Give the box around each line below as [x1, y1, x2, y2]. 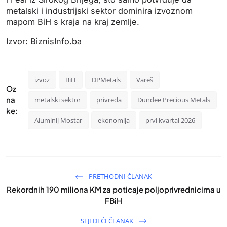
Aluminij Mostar [34, 115, 83, 125]
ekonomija [98, 115, 130, 125]
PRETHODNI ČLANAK [87, 171, 152, 181]
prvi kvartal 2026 [145, 115, 196, 125]
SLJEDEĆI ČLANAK [80, 216, 135, 225]
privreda [96, 95, 122, 104]
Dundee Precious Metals [137, 95, 211, 104]
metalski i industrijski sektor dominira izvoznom [6, 5, 193, 16]
